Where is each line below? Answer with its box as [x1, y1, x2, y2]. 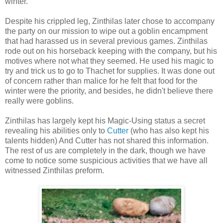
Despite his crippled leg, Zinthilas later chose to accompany [5, 17, 215, 25]
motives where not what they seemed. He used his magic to [5, 57, 214, 65]
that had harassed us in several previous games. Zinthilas [5, 37, 208, 45]
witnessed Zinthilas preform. [5, 166, 104, 175]
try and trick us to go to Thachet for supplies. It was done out [5, 67, 215, 75]
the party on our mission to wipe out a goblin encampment [5, 27, 208, 35]
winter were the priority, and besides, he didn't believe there [5, 87, 213, 95]
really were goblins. [5, 97, 74, 105]
